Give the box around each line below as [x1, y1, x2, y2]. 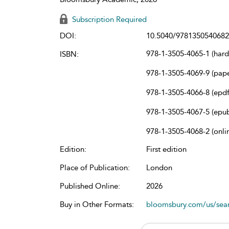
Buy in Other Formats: [60, 200, 134, 209]
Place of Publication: [60, 163, 130, 172]
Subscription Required [70, 15, 147, 24]
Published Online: [60, 181, 120, 191]
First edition [146, 145, 187, 154]
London [146, 163, 172, 172]
